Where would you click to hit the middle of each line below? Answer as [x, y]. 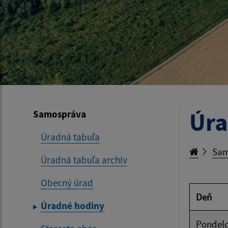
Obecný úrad [67, 183]
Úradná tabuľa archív [84, 160]
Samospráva [60, 114]
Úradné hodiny [73, 206]
